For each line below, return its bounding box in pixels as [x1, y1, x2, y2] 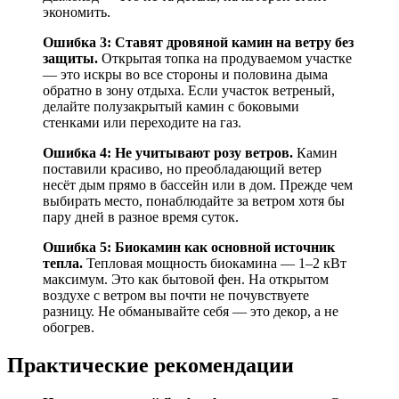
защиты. [43, 50, 98, 66]
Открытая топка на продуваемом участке [98, 50, 352, 66]
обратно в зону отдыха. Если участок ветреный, [43, 82, 335, 98]
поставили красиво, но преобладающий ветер [43, 160, 322, 176]
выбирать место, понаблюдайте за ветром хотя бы [43, 192, 345, 208]
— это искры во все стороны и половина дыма [43, 66, 328, 82]
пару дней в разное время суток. [43, 208, 239, 224]
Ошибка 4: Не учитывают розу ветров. [43, 144, 293, 160]
